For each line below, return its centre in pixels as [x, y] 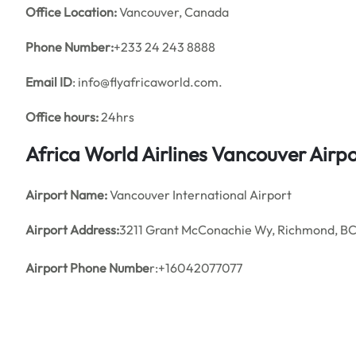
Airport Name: [66, 195]
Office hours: [62, 117]
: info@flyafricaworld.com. [147, 82]
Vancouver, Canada [173, 12]
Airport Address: [72, 230]
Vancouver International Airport [199, 195]
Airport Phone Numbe [87, 268]
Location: [90, 12]
